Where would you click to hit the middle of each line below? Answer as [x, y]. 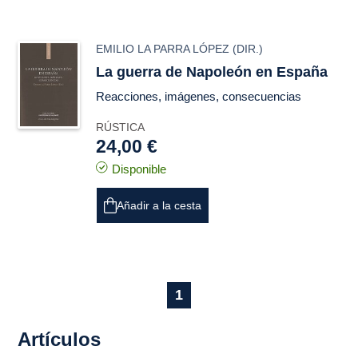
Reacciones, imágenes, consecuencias [199, 96]
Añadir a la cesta [159, 205]
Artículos [60, 339]
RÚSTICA [121, 127]
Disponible [139, 169]
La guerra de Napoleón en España [212, 72]
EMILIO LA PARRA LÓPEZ [163, 49]
